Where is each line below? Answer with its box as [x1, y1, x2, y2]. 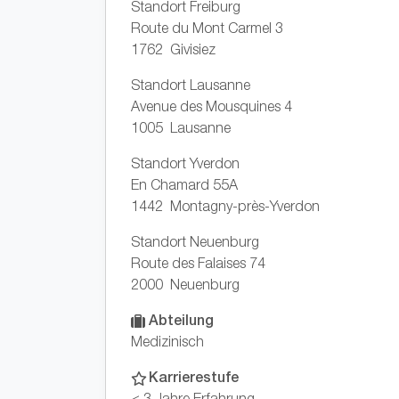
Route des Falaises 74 [131, 255, 265, 271]
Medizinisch [131, 333, 204, 349]
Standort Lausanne [131, 77, 250, 93]
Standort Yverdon [131, 155, 240, 171]
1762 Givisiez [131, 41, 216, 57]
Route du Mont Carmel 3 [131, 20, 283, 36]
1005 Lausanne [131, 119, 231, 135]
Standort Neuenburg [131, 233, 259, 249]
